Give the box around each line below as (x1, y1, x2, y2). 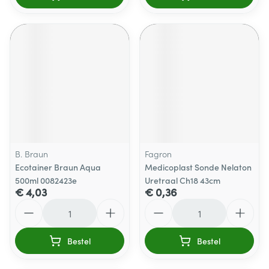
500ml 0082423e (15, 174, 77, 186)
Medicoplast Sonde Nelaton (145, 161, 252, 173)
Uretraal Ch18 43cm (145, 174, 220, 186)
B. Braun (15, 148, 48, 160)
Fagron (145, 148, 172, 160)
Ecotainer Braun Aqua (15, 161, 101, 173)
